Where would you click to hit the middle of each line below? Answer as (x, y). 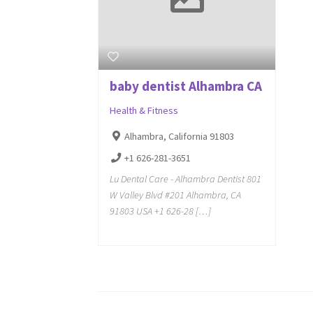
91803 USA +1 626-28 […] (161, 211)
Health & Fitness (144, 111)
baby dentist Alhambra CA (186, 86)
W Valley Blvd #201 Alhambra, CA (176, 195)
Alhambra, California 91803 (179, 137)
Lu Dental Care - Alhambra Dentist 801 (186, 179)
